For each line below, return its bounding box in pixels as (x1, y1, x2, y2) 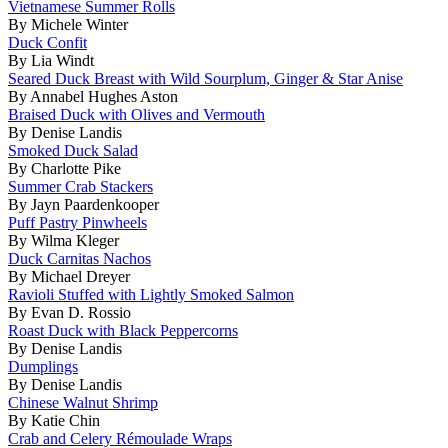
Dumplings (8, 357, 78, 375)
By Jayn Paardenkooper (8, 195, 159, 213)
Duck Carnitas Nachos (8, 249, 151, 267)
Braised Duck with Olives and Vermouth (8, 105, 265, 123)
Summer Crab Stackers (8, 177, 153, 195)
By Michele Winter (8, 15, 128, 33)
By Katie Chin (8, 411, 100, 429)
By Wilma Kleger (8, 231, 119, 249)
